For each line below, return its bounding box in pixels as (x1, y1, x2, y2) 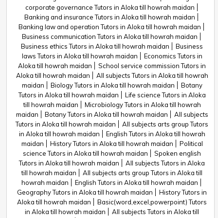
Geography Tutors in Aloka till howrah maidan (17, 188, 153, 196)
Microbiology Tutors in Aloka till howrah (84, 101, 201, 109)
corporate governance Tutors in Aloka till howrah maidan (25, 3, 195, 11)
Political (179, 140, 203, 147)
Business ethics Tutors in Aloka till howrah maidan (21, 42, 169, 50)
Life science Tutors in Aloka (125, 91, 206, 99)
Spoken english (154, 149, 201, 157)
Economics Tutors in (144, 52, 202, 60)
